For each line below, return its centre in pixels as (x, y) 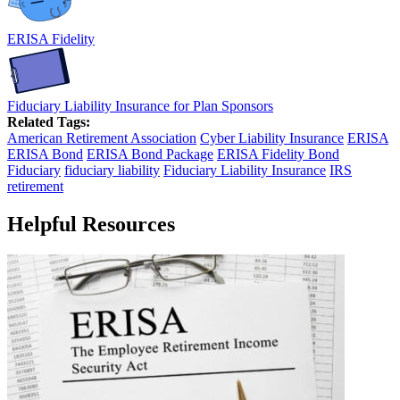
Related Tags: (49, 122)
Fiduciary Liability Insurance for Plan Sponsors (140, 106)
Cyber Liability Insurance (272, 138)
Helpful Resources (91, 225)
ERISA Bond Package (150, 154)
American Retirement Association (102, 138)
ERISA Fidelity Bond (278, 154)
